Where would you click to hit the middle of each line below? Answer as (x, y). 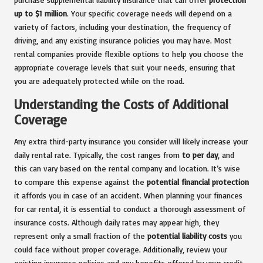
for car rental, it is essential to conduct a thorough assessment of (130, 208)
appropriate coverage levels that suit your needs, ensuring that (125, 67)
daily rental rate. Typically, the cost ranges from (98, 154)
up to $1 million (41, 13)
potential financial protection (198, 181)
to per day (200, 154)
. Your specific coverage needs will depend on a (149, 13)
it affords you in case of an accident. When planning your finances (128, 195)
